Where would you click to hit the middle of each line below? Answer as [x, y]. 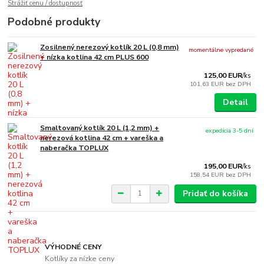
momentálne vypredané [221, 49]
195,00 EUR [223, 166]
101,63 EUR [208, 84]
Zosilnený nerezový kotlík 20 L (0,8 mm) [110, 47]
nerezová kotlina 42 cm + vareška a [102, 138]
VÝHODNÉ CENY [74, 247]
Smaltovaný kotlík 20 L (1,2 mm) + [100, 128]
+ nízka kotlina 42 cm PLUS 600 [95, 57]
